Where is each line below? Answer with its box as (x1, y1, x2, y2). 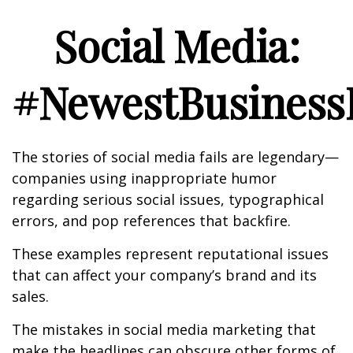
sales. (12, 287, 49, 306)
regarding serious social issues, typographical (12, 190, 324, 209)
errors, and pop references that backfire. (12, 211, 291, 230)
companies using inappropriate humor (12, 169, 277, 188)
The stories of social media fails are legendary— (12, 147, 339, 166)
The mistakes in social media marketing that (12, 320, 316, 339)
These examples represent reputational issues (12, 244, 329, 263)
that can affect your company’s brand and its (12, 266, 317, 284)
